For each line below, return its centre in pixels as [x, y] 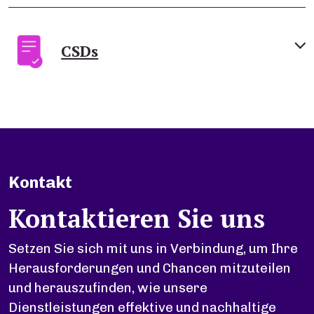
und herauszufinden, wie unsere [108, 287]
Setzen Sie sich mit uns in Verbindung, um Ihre [153, 248]
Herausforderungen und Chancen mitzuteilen [150, 268]
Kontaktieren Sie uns [137, 218]
